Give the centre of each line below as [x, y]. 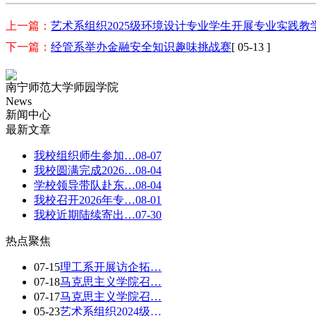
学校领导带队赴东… [85, 185]
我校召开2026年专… [85, 200]
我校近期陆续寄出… [85, 214]
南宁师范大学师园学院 [62, 87]
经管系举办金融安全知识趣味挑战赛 [141, 47]
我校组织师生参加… [85, 155]
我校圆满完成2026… [85, 170]
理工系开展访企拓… [111, 267]
